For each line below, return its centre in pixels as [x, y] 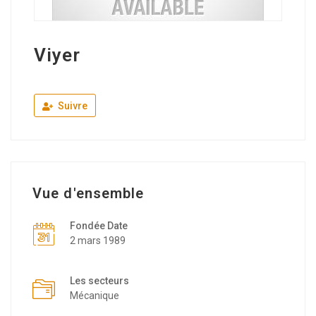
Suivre [72, 106]
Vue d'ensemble [89, 193]
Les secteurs [99, 281]
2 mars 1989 [98, 241]
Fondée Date [99, 226]
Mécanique [95, 296]
